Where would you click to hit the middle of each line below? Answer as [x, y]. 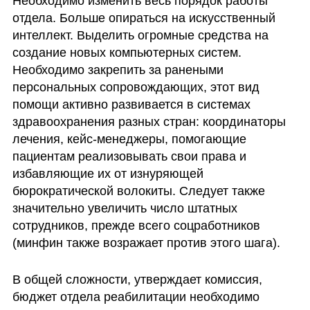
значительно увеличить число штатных [125, 208]
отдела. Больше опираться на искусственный [144, 18]
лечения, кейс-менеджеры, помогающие [129, 139]
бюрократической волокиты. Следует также [138, 191]
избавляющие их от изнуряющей [108, 173]
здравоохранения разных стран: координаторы [149, 121]
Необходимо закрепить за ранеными [118, 70]
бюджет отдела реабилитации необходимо [136, 297]
